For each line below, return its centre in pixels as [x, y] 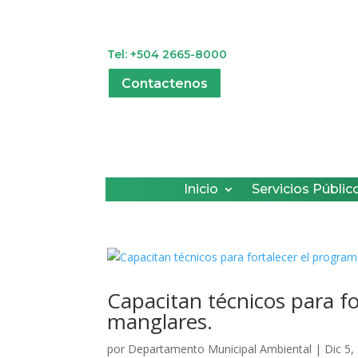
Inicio [201, 189]
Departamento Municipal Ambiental [220, 348]
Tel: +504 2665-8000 [167, 54]
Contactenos [165, 83]
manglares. [160, 321]
